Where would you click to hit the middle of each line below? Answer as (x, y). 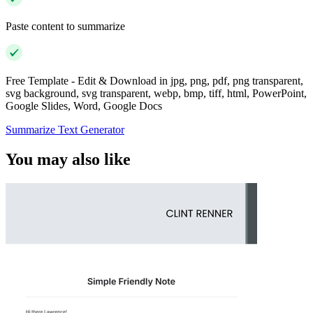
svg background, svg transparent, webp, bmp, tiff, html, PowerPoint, (156, 94)
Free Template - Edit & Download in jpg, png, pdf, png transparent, (154, 81)
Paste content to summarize (65, 27)
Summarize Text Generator (65, 130)
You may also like (68, 160)
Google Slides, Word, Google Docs (84, 106)
